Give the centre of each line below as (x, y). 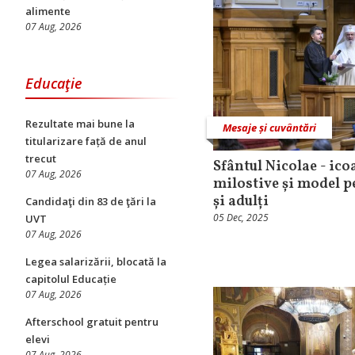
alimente (48, 11)
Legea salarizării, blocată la (96, 261)
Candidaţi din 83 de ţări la (91, 201)
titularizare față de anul (86, 141)
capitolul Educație (71, 279)
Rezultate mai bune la (80, 124)
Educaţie (54, 83)
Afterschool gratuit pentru (92, 322)
